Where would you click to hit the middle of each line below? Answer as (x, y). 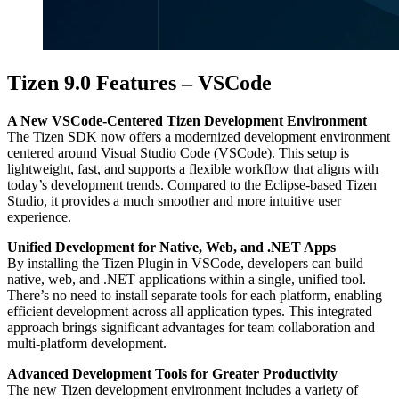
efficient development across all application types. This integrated (190, 311)
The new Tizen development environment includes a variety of (183, 389)
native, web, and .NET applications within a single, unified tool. (187, 279)
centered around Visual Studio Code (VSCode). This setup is (178, 152)
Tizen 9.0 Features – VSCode (139, 82)
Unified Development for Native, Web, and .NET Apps (171, 247)
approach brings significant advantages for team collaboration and (191, 327)
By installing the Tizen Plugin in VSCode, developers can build (185, 263)
